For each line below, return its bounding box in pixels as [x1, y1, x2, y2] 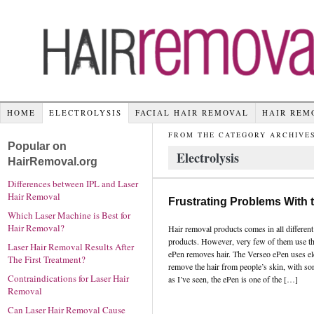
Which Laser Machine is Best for [8, 209, 130, 222]
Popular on [8, 139, 67, 152]
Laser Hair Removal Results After [8, 240, 134, 253]
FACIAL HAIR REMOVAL [135, 107, 249, 118]
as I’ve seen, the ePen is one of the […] [168, 273, 298, 285]
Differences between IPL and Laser [8, 177, 138, 191]
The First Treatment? [8, 253, 86, 266]
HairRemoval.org [8, 155, 97, 168]
